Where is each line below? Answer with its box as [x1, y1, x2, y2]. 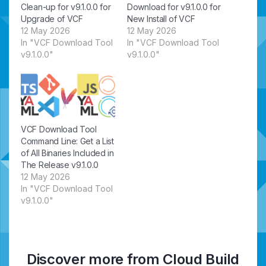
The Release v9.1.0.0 [21, 159, 99, 170]
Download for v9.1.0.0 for [127, 1, 221, 12]
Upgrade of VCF [21, 13, 83, 24]
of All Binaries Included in [21, 147, 114, 158]
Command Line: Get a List [21, 135, 114, 146]
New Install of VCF [127, 13, 195, 24]
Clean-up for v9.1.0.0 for [21, 1, 111, 12]
